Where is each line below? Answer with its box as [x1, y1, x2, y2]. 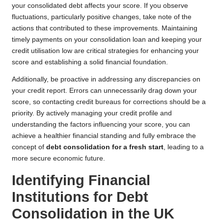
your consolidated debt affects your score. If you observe [12, 2, 188, 10]
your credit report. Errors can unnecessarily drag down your [12, 87, 197, 95]
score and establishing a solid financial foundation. [12, 58, 168, 66]
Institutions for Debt [12, 189, 148, 205]
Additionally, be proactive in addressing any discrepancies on [12, 76, 200, 83]
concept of [12, 143, 46, 151]
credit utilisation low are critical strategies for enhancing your [12, 47, 199, 55]
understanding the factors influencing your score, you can [12, 121, 190, 129]
